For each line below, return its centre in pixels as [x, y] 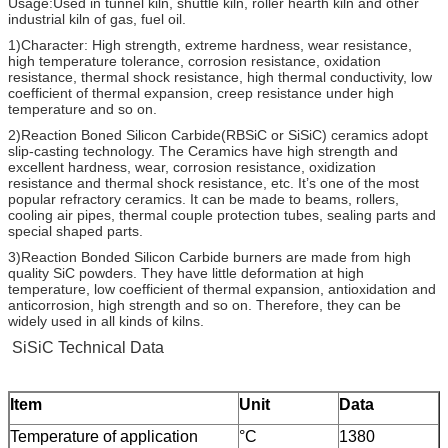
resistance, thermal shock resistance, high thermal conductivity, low [220, 76]
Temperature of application [104, 436]
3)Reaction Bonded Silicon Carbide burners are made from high [209, 256]
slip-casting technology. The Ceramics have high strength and [203, 150]
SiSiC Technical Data [88, 347]
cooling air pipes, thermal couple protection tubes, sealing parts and [222, 214]
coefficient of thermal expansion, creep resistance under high [201, 92]
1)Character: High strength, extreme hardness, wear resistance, [210, 44]
